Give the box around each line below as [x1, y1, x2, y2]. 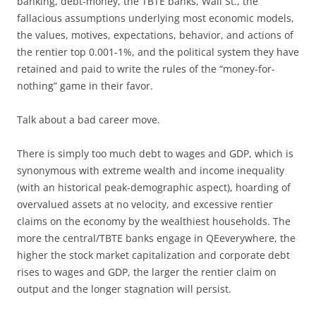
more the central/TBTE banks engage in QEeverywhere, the [17, 231, 296, 245]
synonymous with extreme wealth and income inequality [17, 163, 284, 177]
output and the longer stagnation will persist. [17, 281, 231, 296]
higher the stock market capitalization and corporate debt [17, 248, 290, 262]
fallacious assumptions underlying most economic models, [17, 11, 294, 25]
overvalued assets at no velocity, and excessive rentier [17, 197, 273, 211]
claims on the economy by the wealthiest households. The [17, 214, 291, 228]
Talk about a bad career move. [17, 112, 160, 126]
